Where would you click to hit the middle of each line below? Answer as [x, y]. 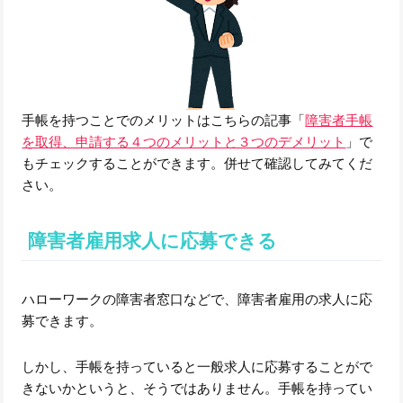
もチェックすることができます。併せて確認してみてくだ [197, 164]
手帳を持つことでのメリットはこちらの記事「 [164, 121]
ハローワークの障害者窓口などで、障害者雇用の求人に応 [197, 300]
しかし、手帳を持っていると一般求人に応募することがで [197, 367]
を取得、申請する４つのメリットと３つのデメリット [184, 142]
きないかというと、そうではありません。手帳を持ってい [197, 389]
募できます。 [63, 321]
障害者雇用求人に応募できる [152, 240]
